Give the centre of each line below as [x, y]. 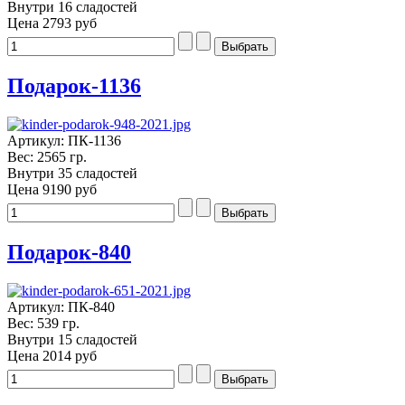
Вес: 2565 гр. [47, 156]
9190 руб [70, 189]
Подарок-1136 [74, 86]
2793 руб [70, 24]
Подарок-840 [69, 252]
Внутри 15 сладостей [72, 339]
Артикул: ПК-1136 [64, 140]
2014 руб [70, 355]
